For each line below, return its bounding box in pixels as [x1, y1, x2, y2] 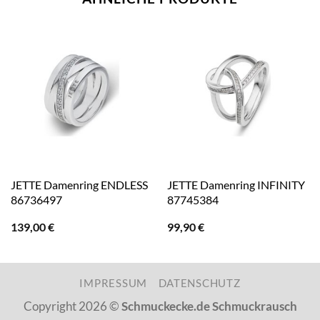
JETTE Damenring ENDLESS [10, 178, 148, 192]
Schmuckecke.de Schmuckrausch [121, 299, 297, 314]
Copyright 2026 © [23, 299, 121, 314]
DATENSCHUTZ [158, 277, 241, 290]
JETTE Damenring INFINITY [166, 178, 305, 192]
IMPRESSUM [79, 277, 148, 290]
